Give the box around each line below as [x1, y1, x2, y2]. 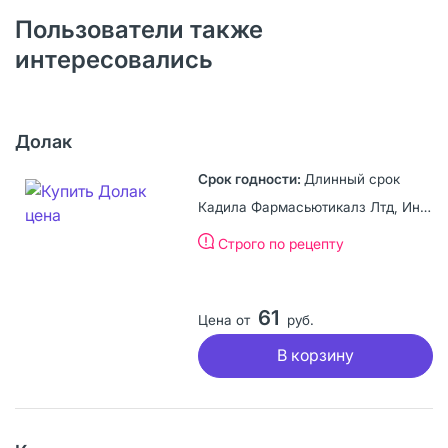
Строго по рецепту [217, 234, 344, 252]
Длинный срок [303, 170, 400, 187]
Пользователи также [15, 14, 263, 44]
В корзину [276, 345, 354, 366]
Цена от [197, 311, 250, 328]
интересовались [15, 44, 213, 74]
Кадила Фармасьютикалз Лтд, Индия [419, 198, 431, 215]
